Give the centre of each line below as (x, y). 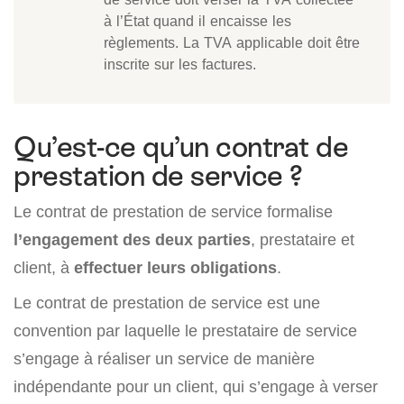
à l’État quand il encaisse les (197, 20)
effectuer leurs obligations (175, 267)
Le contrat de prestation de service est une (167, 302)
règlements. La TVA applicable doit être (232, 42)
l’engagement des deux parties (132, 239)
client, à (44, 267)
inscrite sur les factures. (180, 64)
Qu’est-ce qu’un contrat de (181, 147)
